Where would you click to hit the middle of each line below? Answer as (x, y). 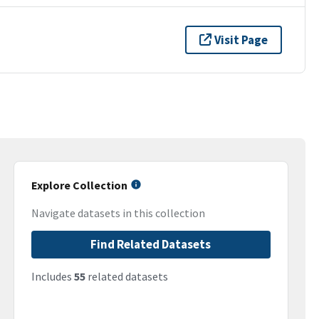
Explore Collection (79, 185)
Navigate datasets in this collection (118, 213)
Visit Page (241, 40)
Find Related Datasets (151, 245)
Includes (52, 277)
